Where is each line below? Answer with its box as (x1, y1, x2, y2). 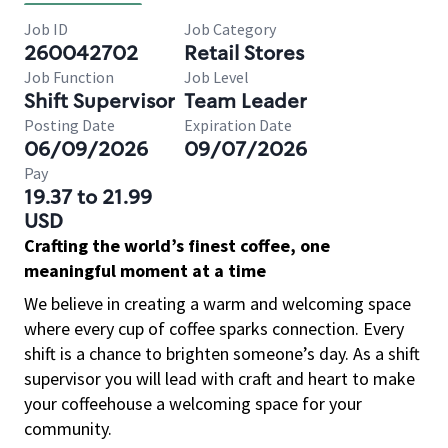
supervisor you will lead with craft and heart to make (24, 367, 415, 390)
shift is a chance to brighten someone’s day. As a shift (24, 342, 420, 365)
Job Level (184, 67, 249, 87)
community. (24, 417, 112, 440)
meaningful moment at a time (24, 259, 266, 282)
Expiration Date (184, 115, 292, 135)
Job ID (24, 19, 68, 39)
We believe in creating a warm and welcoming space (24, 292, 411, 315)
